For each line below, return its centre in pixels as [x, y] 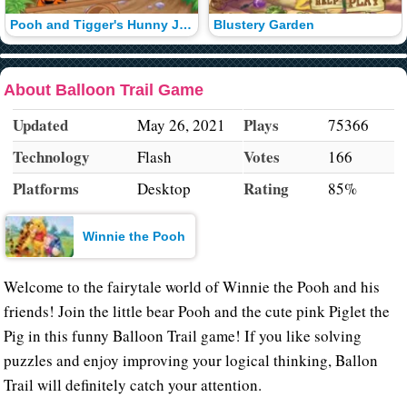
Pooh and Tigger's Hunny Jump [185, 25]
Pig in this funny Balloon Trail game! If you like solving [183, 336]
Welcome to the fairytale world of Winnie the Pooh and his [192, 287]
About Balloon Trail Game [104, 89]
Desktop [164, 188]
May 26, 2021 [182, 124]
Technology [52, 156]
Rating [266, 188]
